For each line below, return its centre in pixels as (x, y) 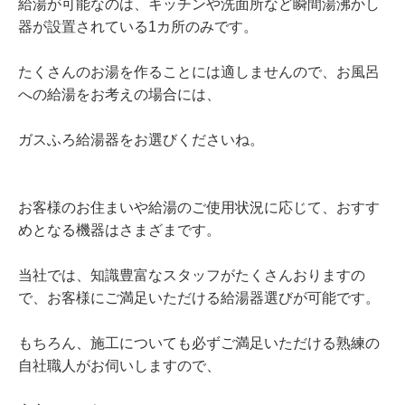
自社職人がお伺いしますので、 (119, 366)
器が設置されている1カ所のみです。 (138, 27)
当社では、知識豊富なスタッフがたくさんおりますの (192, 276)
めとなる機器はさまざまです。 (119, 231)
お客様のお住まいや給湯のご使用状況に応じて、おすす (199, 208)
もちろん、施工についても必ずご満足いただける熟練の (199, 344)
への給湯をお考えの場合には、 (119, 95)
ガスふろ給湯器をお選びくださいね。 (141, 140)
